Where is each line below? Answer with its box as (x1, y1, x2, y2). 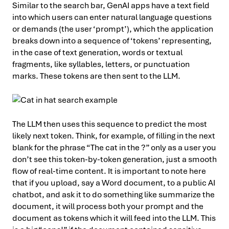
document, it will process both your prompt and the (12, 200, 203, 212)
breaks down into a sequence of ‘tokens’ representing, (12, 35, 212, 46)
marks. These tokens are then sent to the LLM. (12, 70, 180, 81)
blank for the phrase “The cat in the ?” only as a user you (12, 142, 216, 153)
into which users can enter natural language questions (12, 11, 212, 22)
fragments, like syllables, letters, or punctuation (12, 58, 190, 70)
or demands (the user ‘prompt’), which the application (12, 23, 213, 34)
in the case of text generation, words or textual (12, 47, 182, 58)
